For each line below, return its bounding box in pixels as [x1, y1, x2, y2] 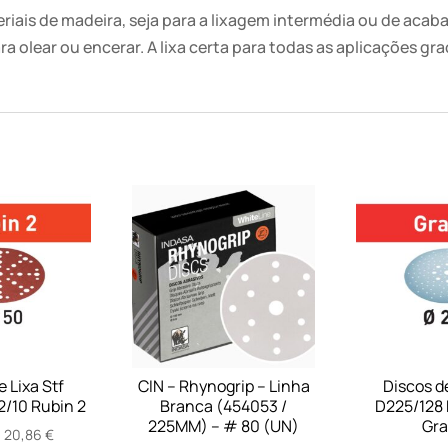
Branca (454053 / [160, 394, 288, 417]
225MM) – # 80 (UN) [148, 414, 300, 437]
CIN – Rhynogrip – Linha [137, 374, 310, 397]
